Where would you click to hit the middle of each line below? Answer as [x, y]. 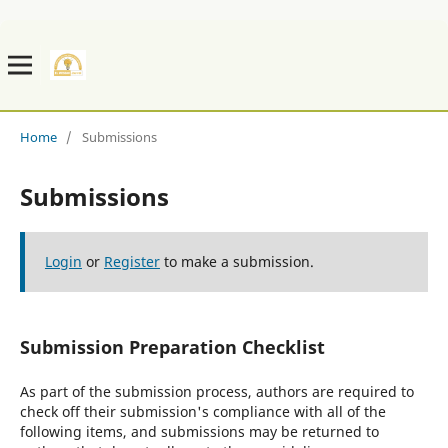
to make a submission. [236, 261]
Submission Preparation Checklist [172, 346]
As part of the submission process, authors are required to [216, 391]
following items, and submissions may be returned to [199, 431]
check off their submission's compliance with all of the [202, 411]
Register [131, 261]
